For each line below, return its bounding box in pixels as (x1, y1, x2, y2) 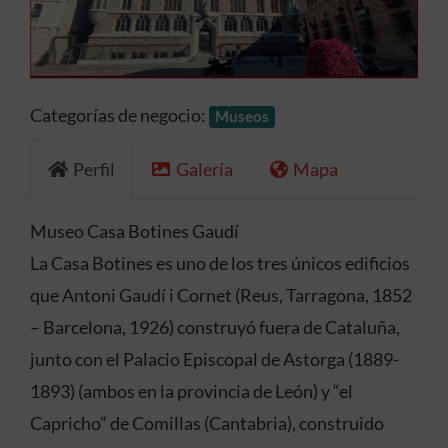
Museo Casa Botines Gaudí (29, 219, 239, 242)
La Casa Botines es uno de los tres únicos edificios (29, 251, 410, 274)
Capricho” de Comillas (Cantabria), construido (29, 411, 384, 434)
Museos (215, 107, 270, 126)
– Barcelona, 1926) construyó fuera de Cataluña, (29, 315, 400, 338)
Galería (175, 158, 233, 181)
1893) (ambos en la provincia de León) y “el (29, 379, 353, 402)
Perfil (73, 158, 116, 181)
